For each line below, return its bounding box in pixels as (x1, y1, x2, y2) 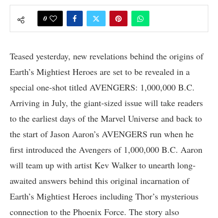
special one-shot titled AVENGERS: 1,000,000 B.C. (10, 81, 195, 93)
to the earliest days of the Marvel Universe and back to (10, 112, 202, 124)
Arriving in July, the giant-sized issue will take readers (10, 96, 203, 109)
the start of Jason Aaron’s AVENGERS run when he (10, 127, 194, 140)
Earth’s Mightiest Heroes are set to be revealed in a (10, 65, 190, 77)
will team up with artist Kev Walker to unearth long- (10, 159, 196, 171)
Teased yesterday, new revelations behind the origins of (10, 50, 203, 62)
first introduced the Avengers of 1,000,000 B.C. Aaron (10, 143, 202, 155)
